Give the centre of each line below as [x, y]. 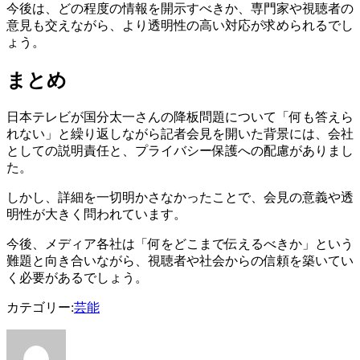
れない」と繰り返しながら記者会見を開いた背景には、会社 [180, 134]
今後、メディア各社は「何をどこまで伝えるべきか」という [180, 244]
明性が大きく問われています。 [96, 215]
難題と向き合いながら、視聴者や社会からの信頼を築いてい [180, 261]
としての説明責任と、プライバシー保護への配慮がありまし [180, 151]
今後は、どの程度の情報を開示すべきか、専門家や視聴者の [180, 9]
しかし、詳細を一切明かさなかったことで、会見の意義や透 [180, 198]
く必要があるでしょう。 [77, 278]
